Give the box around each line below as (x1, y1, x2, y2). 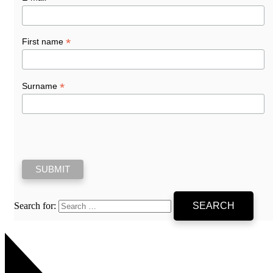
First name (21, 37, 66, 47)
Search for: (14, 200, 56, 211)
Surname (21, 80, 60, 91)
